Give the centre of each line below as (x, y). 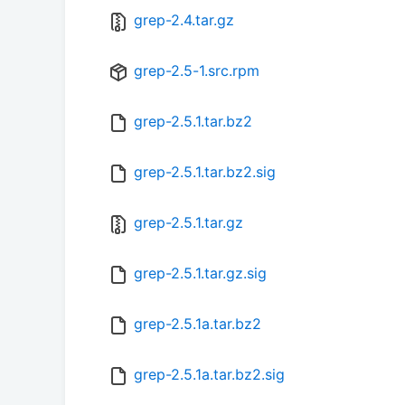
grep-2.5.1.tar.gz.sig (200, 273)
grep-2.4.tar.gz (184, 20)
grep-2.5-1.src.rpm (197, 71)
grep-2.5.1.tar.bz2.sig (205, 172)
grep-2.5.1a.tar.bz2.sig (209, 375)
